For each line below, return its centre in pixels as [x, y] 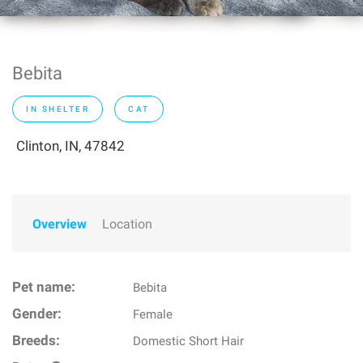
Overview [60, 224]
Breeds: [36, 341]
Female [153, 314]
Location [127, 224]
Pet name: [44, 287]
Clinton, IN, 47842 [70, 146]
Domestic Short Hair [189, 341]
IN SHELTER [58, 109]
